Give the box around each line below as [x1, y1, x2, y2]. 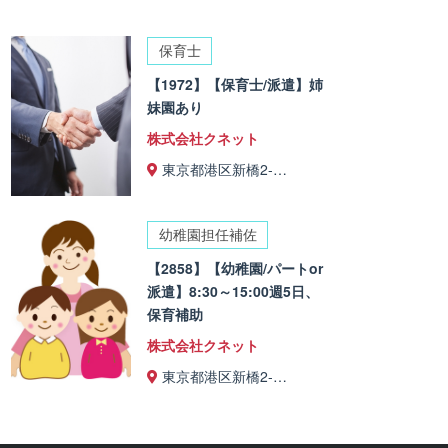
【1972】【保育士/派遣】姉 [147, 73, 324, 94]
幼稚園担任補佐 [158, 224, 257, 245]
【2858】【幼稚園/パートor [147, 257, 324, 278]
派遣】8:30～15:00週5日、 [147, 280, 320, 301]
